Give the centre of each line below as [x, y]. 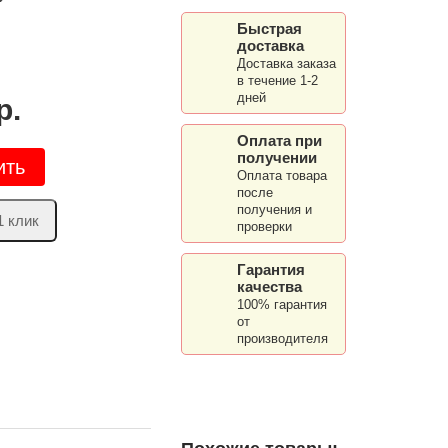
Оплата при [279, 140]
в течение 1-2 [277, 80]
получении [277, 157]
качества [269, 286]
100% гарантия [282, 304]
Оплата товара [282, 175]
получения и [274, 209]
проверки [264, 226]
